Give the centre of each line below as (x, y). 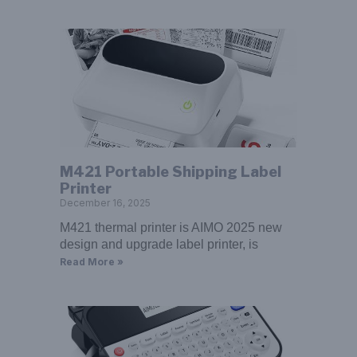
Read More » (91, 262)
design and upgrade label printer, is (159, 245)
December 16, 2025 (105, 203)
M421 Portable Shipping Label (170, 172)
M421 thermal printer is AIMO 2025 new (171, 228)
